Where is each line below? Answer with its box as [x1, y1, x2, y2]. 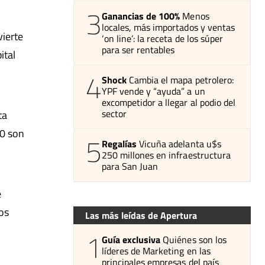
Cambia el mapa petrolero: [129, 72, 234, 87]
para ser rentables [102, 42, 175, 57]
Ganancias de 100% [102, 8, 180, 23]
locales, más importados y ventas [102, 20, 235, 34]
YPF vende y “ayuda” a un [102, 83, 205, 98]
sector [102, 106, 127, 121]
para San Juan [102, 159, 159, 173]
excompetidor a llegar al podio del [102, 95, 235, 109]
